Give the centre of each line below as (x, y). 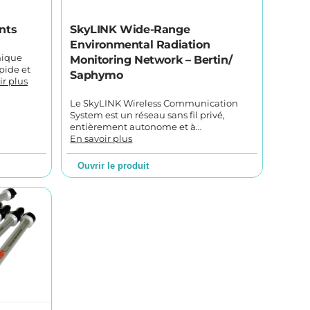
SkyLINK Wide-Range (130, 29)
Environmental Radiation (140, 44)
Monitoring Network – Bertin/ (151, 60)
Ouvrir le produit (113, 165)
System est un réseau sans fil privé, (148, 115)
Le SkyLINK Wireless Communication (154, 103)
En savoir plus (101, 138)
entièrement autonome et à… (136, 127)
